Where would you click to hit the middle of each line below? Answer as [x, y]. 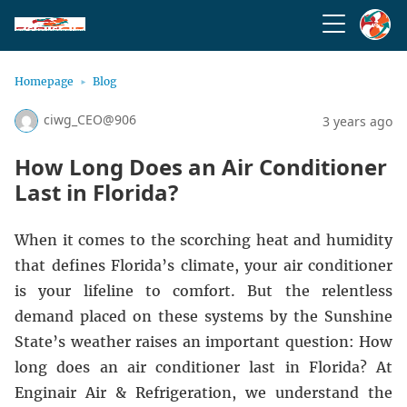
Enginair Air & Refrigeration [123, 392]
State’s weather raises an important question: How [203, 342]
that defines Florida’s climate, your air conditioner [203, 265]
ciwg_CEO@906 [90, 119]
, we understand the [312, 392]
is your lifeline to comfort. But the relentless [203, 291]
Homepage [44, 81]
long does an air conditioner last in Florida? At [203, 367]
